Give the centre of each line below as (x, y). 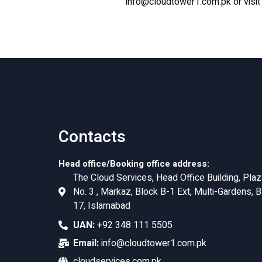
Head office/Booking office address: (134, 164)
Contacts (92, 137)
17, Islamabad (102, 206)
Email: (86, 244)
